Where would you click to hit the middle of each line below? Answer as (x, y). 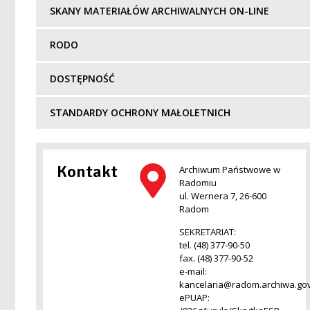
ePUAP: (194, 298)
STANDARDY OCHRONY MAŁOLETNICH (140, 112)
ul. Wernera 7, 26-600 (222, 195)
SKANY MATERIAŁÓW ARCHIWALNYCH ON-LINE (159, 10)
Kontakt (87, 171)
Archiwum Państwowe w (229, 169)
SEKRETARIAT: (207, 232)
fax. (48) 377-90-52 (216, 258)
